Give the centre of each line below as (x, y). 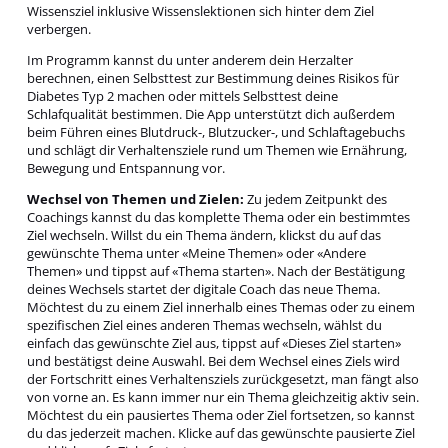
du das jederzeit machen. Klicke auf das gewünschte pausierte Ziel (220, 433)
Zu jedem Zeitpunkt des (315, 199)
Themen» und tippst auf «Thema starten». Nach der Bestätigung (215, 271)
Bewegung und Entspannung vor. (125, 167)
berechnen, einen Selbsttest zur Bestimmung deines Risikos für (212, 77)
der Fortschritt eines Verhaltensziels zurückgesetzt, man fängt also (222, 379)
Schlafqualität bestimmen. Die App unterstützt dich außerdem (210, 113)
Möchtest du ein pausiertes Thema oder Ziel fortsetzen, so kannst (220, 415)
